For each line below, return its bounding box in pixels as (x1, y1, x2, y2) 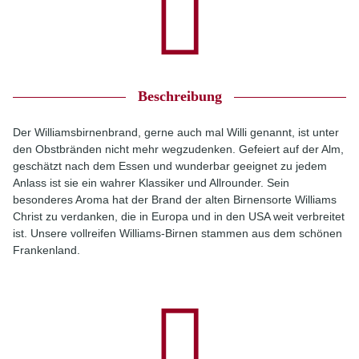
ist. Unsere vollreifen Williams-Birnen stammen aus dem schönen (13, 227, 342, 240)
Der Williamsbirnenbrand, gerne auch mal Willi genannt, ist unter (13, 126, 339, 139)
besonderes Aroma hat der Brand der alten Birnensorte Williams (13, 193, 337, 206)
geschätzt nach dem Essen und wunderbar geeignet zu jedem (13, 159, 327, 172)
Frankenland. (13, 244, 80, 256)
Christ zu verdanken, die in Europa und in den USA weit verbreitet (13, 210, 345, 223)
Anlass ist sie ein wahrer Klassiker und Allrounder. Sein (13, 176, 289, 189)
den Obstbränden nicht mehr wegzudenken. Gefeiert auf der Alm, (13, 143, 344, 155)
